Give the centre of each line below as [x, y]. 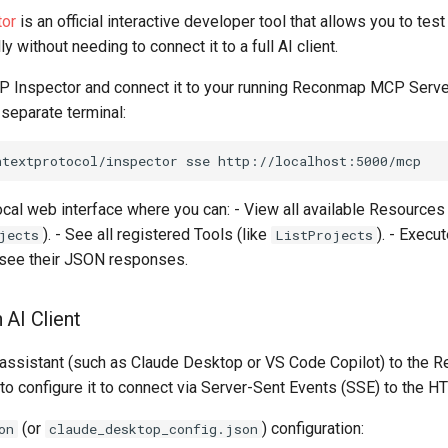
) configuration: [313, 428]
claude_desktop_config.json [153, 429]
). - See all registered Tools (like [157, 234]
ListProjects [324, 235]
